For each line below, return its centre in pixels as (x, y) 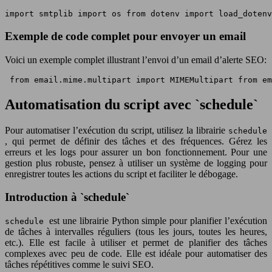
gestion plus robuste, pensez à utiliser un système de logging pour (136, 163)
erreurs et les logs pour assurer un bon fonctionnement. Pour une (136, 152)
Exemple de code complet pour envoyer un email (125, 36)
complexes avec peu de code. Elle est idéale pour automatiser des (136, 254)
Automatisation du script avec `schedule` (131, 104)
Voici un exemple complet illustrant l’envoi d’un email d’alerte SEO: (136, 59)
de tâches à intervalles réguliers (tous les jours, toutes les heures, (136, 232)
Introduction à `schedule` (67, 197)
